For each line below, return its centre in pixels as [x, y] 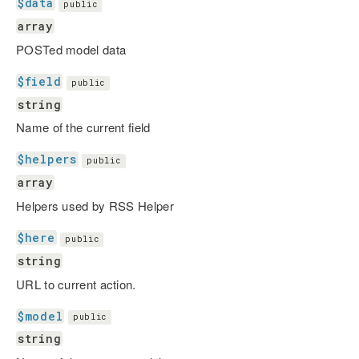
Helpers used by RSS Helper [95, 205]
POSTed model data [71, 49]
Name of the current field [83, 127]
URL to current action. [76, 284]
